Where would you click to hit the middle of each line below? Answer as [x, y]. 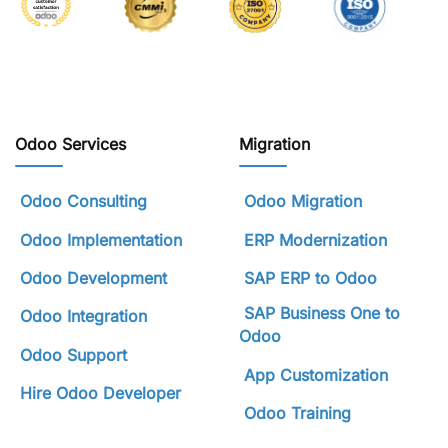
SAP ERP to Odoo [310, 278]
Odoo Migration [303, 201]
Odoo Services [70, 144]
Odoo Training [297, 413]
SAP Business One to [319, 313]
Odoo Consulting [83, 201]
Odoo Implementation [101, 239]
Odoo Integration [83, 316]
